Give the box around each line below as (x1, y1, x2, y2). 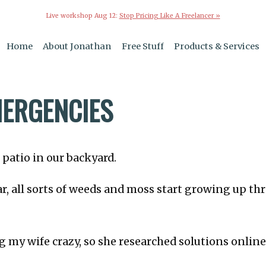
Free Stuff (121, 41, 164, 52)
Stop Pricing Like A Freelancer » (119, 11, 220, 20)
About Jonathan (43, 41, 112, 52)
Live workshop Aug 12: (46, 11, 119, 20)
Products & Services (174, 41, 260, 52)
